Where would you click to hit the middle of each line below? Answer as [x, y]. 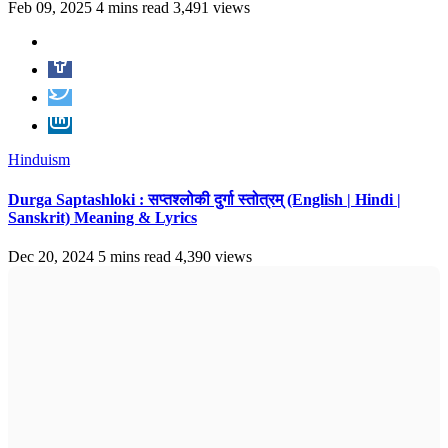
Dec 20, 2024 [51, 256]
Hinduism [39, 160]
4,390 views [213, 256]
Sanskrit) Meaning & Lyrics [102, 217]
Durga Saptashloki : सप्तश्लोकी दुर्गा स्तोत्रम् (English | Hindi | [204, 199]
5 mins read [134, 256]
